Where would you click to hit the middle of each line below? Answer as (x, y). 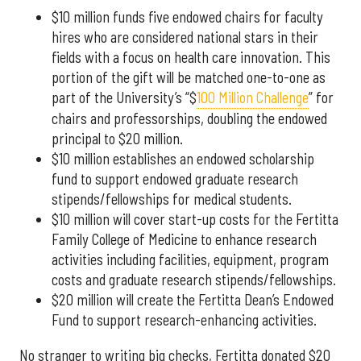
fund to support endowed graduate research (175, 179)
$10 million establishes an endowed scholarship (183, 159)
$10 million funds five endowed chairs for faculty (187, 17)
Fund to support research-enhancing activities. (184, 320)
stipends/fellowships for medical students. (172, 199)
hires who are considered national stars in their (185, 37)
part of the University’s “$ (124, 98)
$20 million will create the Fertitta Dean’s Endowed (193, 300)
